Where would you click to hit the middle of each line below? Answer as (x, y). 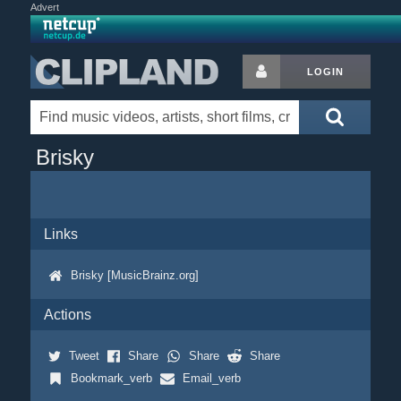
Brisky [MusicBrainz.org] (134, 275)
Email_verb (211, 378)
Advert (44, 7)
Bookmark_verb (111, 378)
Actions (67, 315)
